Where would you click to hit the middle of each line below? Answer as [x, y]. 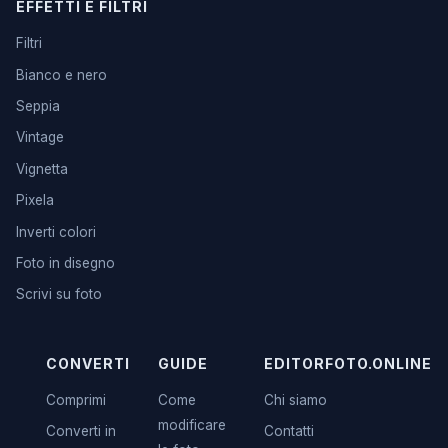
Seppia [38, 105]
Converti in [81, 431]
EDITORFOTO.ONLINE [348, 363]
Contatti [289, 431]
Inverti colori [56, 231]
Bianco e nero [61, 74]
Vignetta [42, 168]
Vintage [40, 137]
